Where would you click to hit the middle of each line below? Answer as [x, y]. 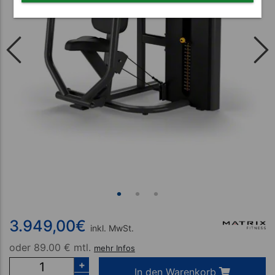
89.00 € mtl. [62, 247]
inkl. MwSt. [112, 228]
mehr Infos [114, 248]
